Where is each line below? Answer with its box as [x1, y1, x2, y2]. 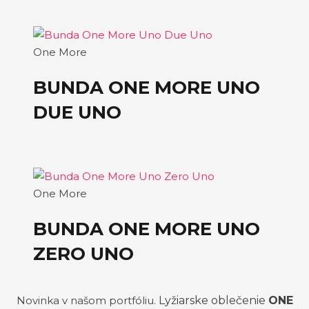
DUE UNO [33, 101, 121, 124]
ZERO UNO [33, 243, 134, 266]
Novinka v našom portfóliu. [16, 293, 159, 307]
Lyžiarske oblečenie [158, 293, 268, 307]
